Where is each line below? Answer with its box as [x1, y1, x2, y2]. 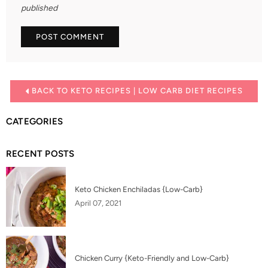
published [21, 2, 57, 13]
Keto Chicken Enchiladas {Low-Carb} [75, 184, 203, 194]
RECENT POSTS [6, 148, 75, 159]
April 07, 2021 [75, 198, 121, 208]
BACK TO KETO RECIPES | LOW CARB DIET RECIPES [29, 86, 243, 95]
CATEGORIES [6, 115, 63, 127]
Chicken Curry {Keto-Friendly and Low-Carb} [75, 253, 229, 263]
